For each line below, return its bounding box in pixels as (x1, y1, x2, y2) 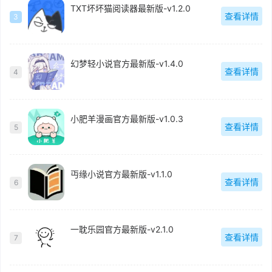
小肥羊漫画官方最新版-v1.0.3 (70, 114, 183, 124)
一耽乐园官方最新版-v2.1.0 (70, 224, 174, 235)
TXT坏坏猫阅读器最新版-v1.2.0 (70, 3, 191, 14)
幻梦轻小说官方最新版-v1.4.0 (70, 58, 183, 69)
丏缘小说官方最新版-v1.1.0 (70, 169, 172, 180)
